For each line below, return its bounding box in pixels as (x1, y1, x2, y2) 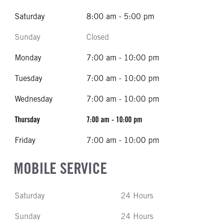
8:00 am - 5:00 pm (86, 12, 154, 21)
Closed (86, 32, 109, 42)
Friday (15, 136, 35, 145)
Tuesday (15, 74, 42, 83)
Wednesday (15, 94, 53, 104)
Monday (15, 53, 41, 62)
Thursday (15, 115, 40, 124)
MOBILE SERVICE (14, 159, 107, 178)
